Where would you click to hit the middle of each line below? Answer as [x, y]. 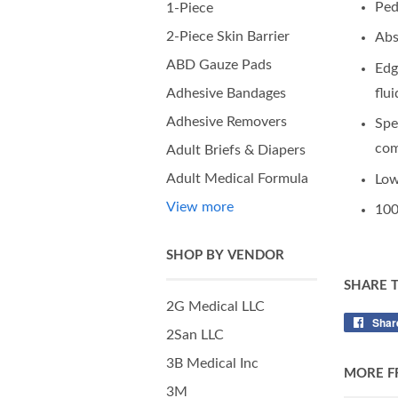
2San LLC [195, 335]
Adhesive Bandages [226, 93]
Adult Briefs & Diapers [236, 150]
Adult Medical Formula [237, 179]
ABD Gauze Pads [219, 65]
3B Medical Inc [212, 363]
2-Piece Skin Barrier [228, 36]
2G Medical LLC [215, 306]
